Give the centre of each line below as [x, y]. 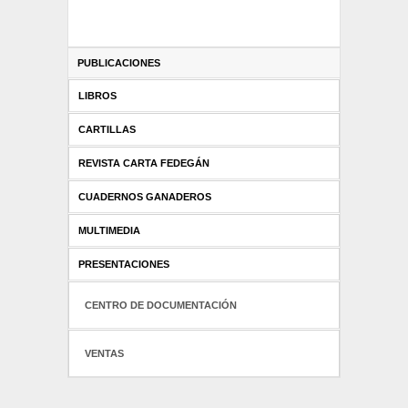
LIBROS [97, 96]
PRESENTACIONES [123, 265]
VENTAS [105, 354]
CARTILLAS [107, 130]
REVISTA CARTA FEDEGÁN [143, 163]
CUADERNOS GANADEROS [144, 197]
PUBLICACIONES [118, 63]
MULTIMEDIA [109, 231]
